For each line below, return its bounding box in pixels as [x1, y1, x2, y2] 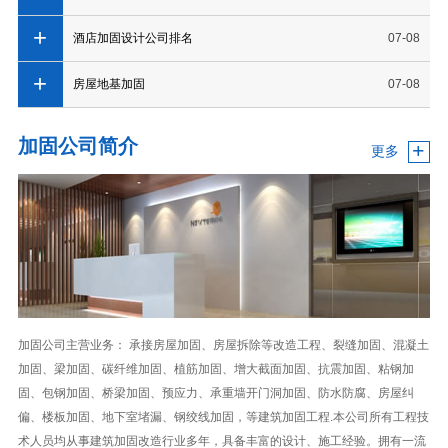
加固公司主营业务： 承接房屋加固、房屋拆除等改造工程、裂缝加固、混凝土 [17, 337, 429, 352]
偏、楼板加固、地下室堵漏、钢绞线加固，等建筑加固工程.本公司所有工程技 [17, 409, 429, 424]
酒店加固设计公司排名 [72, 30, 193, 45]
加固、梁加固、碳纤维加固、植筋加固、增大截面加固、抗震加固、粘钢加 [17, 361, 414, 376]
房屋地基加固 [72, 76, 145, 91]
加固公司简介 [17, 134, 138, 157]
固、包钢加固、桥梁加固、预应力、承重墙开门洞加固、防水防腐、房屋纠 [17, 385, 414, 400]
